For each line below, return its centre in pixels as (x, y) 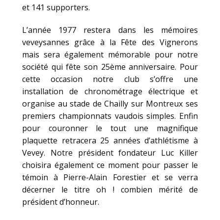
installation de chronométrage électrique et (110, 91)
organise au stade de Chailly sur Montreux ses (110, 103)
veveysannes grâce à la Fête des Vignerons (110, 42)
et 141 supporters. (56, 7)
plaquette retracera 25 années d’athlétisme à (110, 140)
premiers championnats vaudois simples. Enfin (110, 116)
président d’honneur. (61, 202)
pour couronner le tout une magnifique (110, 128)
